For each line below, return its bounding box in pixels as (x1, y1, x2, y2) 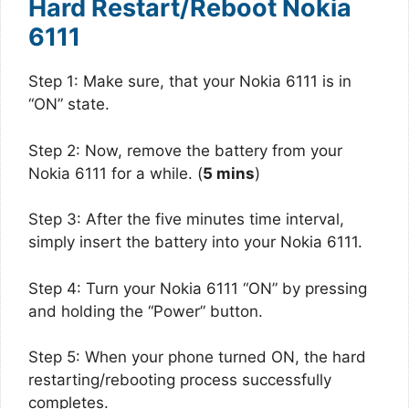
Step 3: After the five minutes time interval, (28, 210, 344, 229)
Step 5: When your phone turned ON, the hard (28, 348, 366, 367)
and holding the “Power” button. (28, 301, 263, 320)
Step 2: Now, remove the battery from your (28, 141, 342, 160)
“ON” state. (28, 95, 110, 114)
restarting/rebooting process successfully (28, 371, 331, 390)
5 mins (203, 163, 255, 183)
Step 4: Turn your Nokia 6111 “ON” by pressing (28, 278, 367, 298)
